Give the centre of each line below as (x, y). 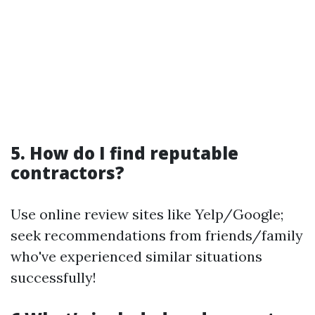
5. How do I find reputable (124, 153)
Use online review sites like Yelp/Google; (147, 214)
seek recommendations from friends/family (157, 235)
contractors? (67, 172)
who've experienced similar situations (136, 256)
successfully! (53, 277)
